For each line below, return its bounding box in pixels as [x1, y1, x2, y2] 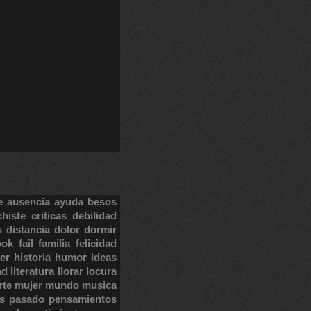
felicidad [76, 237, 117, 249]
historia [14, 251, 51, 263]
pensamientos [49, 293, 117, 305]
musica [82, 279, 117, 291]
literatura [10, 265, 55, 277]
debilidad [72, 210, 117, 221]
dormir [84, 224, 117, 235]
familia [38, 237, 71, 249]
